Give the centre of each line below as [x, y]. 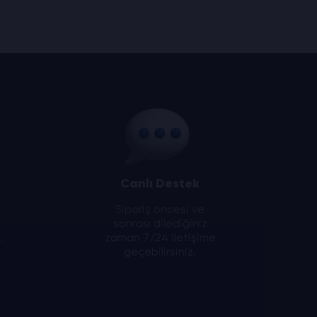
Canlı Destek [160, 183]
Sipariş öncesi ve [160, 209]
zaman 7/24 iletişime [160, 237]
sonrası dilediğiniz [160, 223]
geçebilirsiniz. [160, 252]
